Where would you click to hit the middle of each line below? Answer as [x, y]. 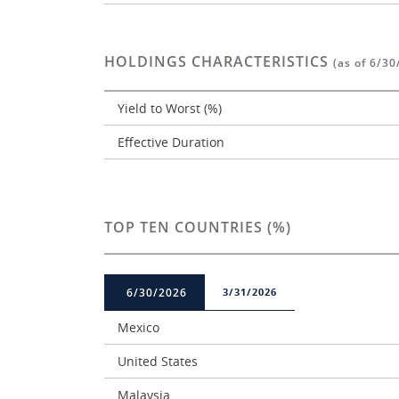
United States [158, 361]
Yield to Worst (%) [171, 108]
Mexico [138, 327]
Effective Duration [173, 142]
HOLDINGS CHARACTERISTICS [219, 61]
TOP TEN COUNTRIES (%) [198, 227]
